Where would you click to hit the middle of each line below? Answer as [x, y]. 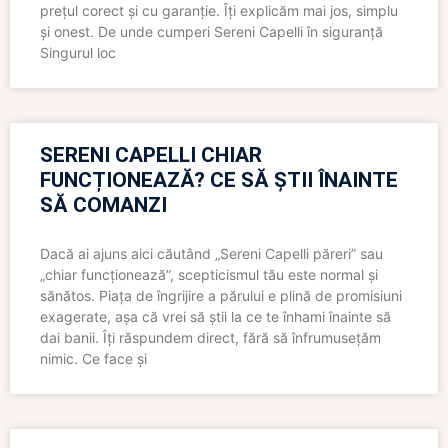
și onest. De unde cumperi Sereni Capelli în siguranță [211, 32]
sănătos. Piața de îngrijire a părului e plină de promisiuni [221, 296]
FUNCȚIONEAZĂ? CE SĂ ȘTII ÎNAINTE [219, 180]
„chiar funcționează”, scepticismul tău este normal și [209, 275]
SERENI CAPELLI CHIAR [151, 155]
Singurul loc [78, 53]
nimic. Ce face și [93, 359]
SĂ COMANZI [103, 205]
